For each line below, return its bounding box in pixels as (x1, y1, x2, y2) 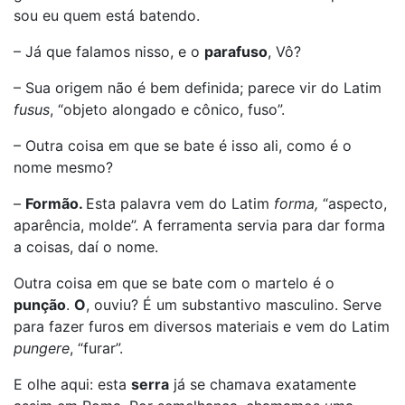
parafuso (204, 42, 268, 61)
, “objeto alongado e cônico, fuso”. (50, 100, 285, 118)
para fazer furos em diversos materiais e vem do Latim (14, 317, 390, 335)
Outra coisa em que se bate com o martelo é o (14, 274, 334, 292)
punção (14, 296, 66, 314)
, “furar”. (70, 339, 123, 357)
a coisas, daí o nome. (14, 238, 158, 256)
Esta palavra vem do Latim (86, 194, 274, 212)
